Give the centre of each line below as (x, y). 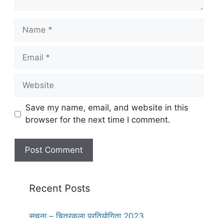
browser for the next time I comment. (98, 120)
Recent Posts (60, 188)
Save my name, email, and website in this (107, 108)
